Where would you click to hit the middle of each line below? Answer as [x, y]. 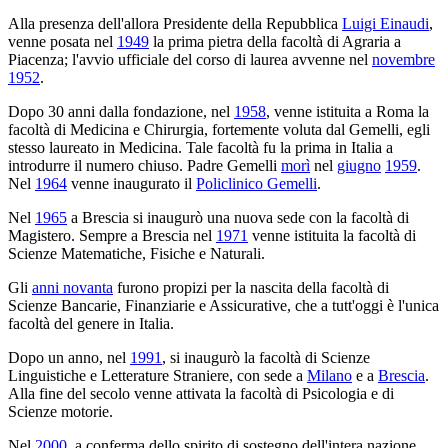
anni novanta [72, 287]
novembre [403, 59]
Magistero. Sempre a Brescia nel [112, 235]
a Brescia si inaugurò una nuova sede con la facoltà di [238, 217]
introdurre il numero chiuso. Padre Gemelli [144, 165]
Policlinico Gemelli [256, 183]
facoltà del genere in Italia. [91, 323]
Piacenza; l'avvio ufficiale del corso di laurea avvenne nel [190, 59]
